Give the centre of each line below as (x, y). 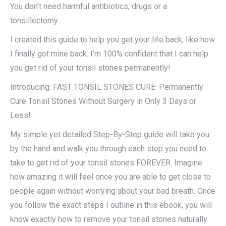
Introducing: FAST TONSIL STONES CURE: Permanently (107, 87)
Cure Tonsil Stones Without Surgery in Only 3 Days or (103, 101)
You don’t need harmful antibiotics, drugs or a (89, 7)
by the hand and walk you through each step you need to (108, 149)
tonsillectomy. (35, 21)
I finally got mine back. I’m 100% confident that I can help (109, 54)
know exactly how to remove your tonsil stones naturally (109, 219)
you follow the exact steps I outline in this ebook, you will (111, 205)
